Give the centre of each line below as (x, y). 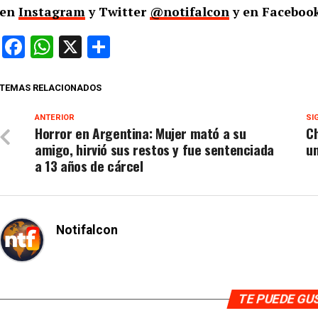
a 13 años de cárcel (89, 166)
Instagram (52, 12)
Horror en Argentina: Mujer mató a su (141, 133)
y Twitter (117, 12)
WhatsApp (104, 47)
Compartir (160, 47)
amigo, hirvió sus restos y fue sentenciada (154, 150)
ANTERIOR (55, 118)
